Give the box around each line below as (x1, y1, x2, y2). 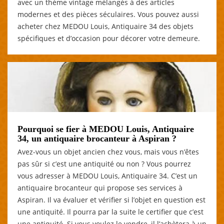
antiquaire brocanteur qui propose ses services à (17, 182, 182, 192)
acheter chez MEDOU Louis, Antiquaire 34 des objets (17, 21, 193, 31)
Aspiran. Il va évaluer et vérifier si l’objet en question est (17, 194, 205, 204)
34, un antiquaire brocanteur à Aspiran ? (17, 133, 176, 143)
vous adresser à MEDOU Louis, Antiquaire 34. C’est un (17, 170, 197, 180)
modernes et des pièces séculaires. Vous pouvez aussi (17, 9, 199, 19)
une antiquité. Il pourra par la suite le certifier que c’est (17, 206, 203, 216)
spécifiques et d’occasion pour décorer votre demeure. (17, 33, 200, 43)
